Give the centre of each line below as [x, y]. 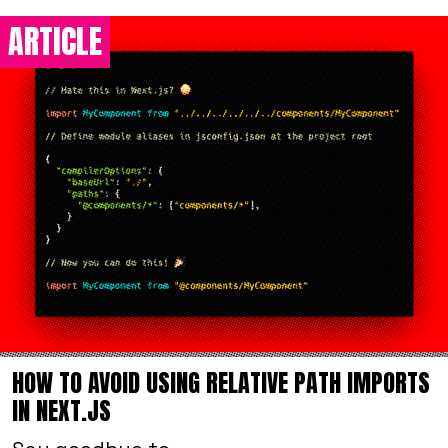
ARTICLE [55, 42]
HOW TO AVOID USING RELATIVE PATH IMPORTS [221, 382]
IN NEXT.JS [61, 410]
